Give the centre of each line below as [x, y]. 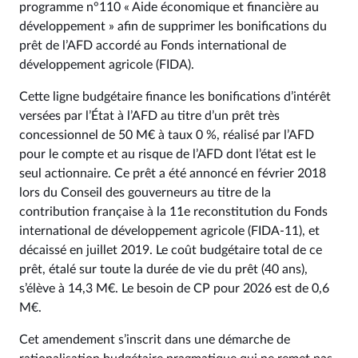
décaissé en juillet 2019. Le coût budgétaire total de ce [171, 250]
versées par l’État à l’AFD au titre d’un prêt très [149, 115]
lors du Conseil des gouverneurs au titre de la [145, 192]
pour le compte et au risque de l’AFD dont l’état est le [167, 154]
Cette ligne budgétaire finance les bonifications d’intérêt [175, 96]
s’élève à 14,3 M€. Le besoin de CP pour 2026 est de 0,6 [174, 288]
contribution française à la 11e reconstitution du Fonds [173, 211]
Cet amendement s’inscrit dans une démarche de [155, 339]
